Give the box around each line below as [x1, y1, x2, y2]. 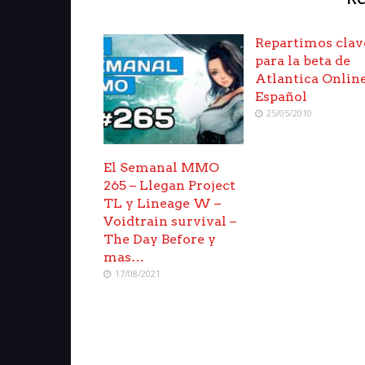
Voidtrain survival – [103, 213, 236, 229]
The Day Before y [103, 231, 216, 247]
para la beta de [255, 53, 351, 68]
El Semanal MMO [103, 159, 219, 175]
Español [255, 89, 308, 104]
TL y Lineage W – [103, 195, 221, 211]
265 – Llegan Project [103, 177, 235, 193]
